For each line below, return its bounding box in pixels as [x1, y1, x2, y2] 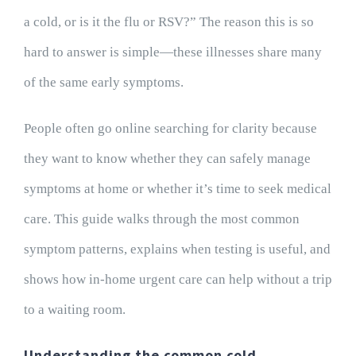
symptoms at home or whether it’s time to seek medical [23, 181, 331, 197]
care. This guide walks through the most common [23, 211, 300, 227]
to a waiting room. [23, 302, 126, 318]
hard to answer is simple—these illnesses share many [23, 44, 322, 60]
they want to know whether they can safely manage [23, 151, 311, 167]
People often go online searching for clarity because [23, 121, 317, 137]
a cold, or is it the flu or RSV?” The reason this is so [23, 14, 314, 30]
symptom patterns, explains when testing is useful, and [23, 242, 331, 257]
